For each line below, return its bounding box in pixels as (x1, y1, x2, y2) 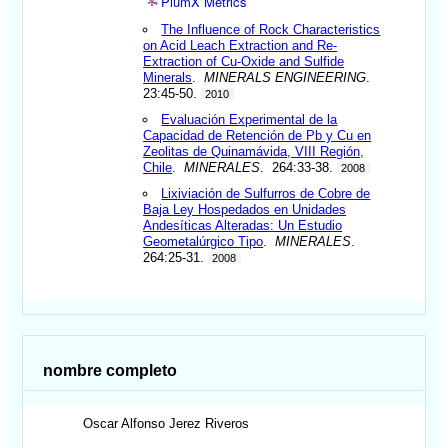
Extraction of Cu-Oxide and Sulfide (143, 53, 345, 69)
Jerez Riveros (169, 416, 250, 432)
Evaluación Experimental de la (161, 111, 338, 127)
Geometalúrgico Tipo (143, 233, 264, 249)
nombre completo (43, 361, 178, 379)
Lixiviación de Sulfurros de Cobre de (161, 185, 371, 201)
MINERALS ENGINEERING (204, 69, 367, 85)
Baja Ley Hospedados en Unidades (143, 201, 347, 217)
